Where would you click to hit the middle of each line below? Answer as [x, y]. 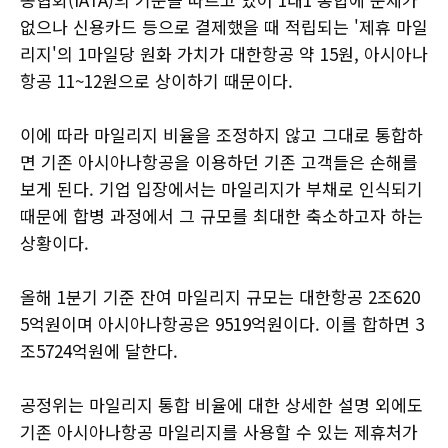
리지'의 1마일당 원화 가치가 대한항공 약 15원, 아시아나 [224, 53]
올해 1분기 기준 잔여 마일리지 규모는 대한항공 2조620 [220, 296]
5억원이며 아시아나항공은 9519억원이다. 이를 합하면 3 [222, 323]
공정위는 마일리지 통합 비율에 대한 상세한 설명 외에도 [221, 404]
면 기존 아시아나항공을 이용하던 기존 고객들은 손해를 [219, 161]
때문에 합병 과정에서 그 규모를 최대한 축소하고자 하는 [221, 215]
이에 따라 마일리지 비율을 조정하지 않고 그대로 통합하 [221, 134]
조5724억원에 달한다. [101, 350]
